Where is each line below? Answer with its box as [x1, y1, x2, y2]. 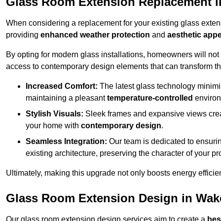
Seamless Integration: [26, 137, 107, 146]
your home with [26, 121, 81, 130]
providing [6, 31, 40, 39]
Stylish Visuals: [26, 110, 83, 118]
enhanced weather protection [40, 31, 150, 39]
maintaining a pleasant [26, 94, 107, 103]
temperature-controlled [107, 94, 193, 103]
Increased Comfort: [26, 82, 98, 91]
